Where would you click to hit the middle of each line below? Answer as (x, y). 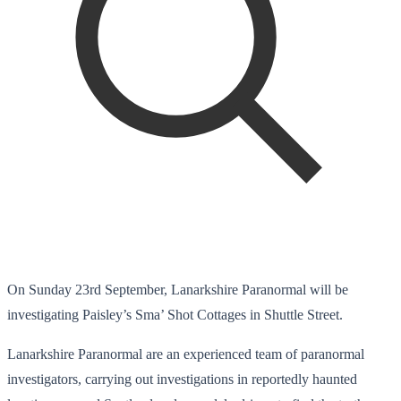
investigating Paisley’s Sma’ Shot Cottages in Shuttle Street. (175, 314)
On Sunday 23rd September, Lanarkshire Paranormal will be (178, 289)
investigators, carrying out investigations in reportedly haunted (182, 379)
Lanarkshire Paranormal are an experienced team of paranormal (186, 354)
